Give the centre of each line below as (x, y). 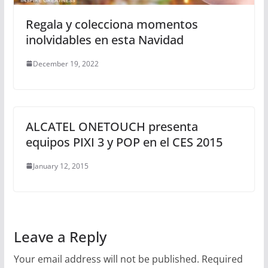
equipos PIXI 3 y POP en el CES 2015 (124, 142)
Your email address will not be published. (106, 259)
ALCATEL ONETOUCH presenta (112, 126)
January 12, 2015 (60, 166)
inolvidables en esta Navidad (104, 39)
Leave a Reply (60, 236)
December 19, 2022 (66, 63)
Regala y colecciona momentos (112, 24)
